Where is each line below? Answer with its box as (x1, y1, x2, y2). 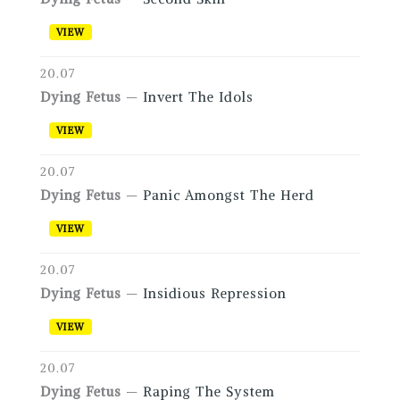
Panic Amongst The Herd (142, 187, 314, 204)
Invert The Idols (142, 88, 254, 106)
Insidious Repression (142, 285, 287, 303)
